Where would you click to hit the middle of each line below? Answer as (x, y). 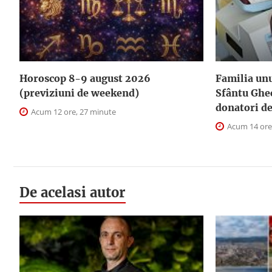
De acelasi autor (73, 192)
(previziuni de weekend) (79, 93)
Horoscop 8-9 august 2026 (85, 78)
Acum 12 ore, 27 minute (73, 111)
